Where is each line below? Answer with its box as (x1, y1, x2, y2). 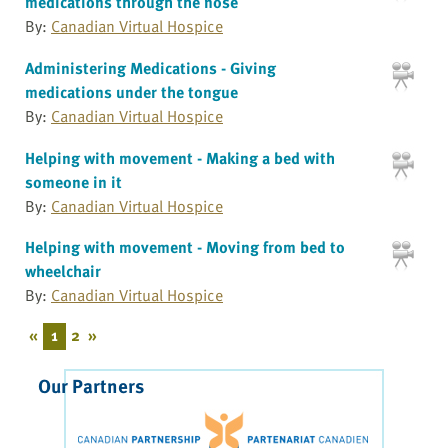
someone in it (25, 169, 122, 194)
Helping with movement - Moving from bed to (25, 235, 345, 260)
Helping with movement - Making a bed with (25, 145, 335, 170)
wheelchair (25, 259, 101, 284)
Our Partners (38, 370, 144, 400)
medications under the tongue (25, 79, 238, 104)
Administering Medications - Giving (25, 55, 276, 80)
